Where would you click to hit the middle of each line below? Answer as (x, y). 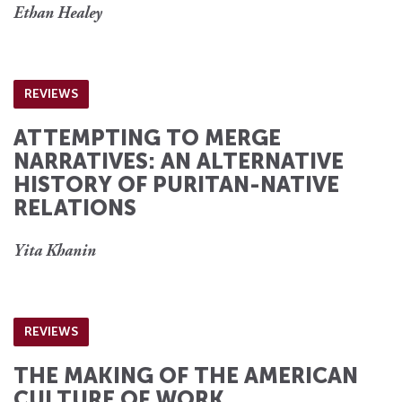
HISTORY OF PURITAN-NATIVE (176, 184)
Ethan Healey (58, 14)
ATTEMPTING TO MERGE (147, 137)
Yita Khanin (55, 252)
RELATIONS (75, 207)
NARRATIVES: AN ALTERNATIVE (179, 161)
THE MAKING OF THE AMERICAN (186, 375)
